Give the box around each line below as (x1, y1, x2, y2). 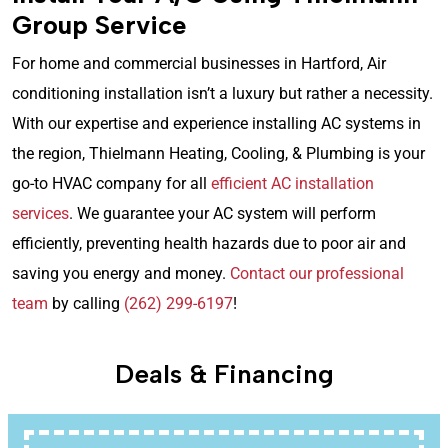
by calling (48, 293, 124, 313)
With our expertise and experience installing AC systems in (12, 113, 421, 133)
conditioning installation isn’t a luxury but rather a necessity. (12, 83, 433, 103)
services (12, 203, 69, 223)
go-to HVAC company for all (12, 173, 211, 193)
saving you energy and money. (12, 263, 230, 283)
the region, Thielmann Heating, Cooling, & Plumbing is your (12, 143, 425, 163)
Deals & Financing (114, 357, 334, 390)
